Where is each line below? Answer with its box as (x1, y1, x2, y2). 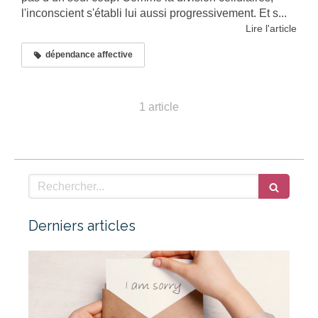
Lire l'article (246, 23, 297, 35)
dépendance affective (45, 50, 133, 60)
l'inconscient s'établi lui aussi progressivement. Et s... (21, 7, 287, 20)
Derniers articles (28, 217, 136, 235)
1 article (139, 101, 179, 114)
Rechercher (28, 175, 91, 187)
